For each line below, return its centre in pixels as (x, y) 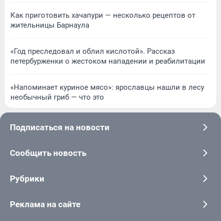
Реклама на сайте (45, 204)
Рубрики (27, 178)
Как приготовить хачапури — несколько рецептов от (103, 15)
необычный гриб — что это (57, 97)
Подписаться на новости (60, 127)
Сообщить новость (48, 153)
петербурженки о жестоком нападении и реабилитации (108, 61)
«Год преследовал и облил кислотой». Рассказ (93, 51)
